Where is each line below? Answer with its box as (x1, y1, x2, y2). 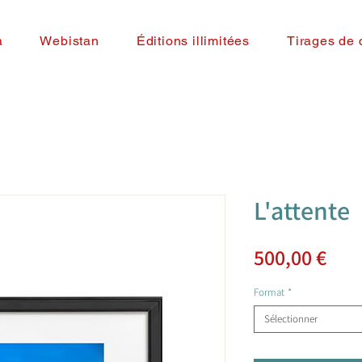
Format (254, 285, 284, 299)
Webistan (40, 32, 99, 48)
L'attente (254, 193, 350, 227)
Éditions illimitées (136, 32, 250, 48)
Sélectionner (264, 312, 318, 326)
